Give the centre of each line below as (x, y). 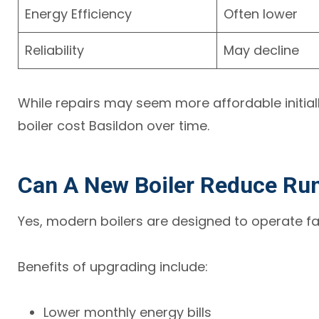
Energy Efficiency (79, 14)
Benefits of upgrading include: (113, 266)
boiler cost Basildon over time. (114, 125)
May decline (262, 50)
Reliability (55, 50)
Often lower (261, 14)
